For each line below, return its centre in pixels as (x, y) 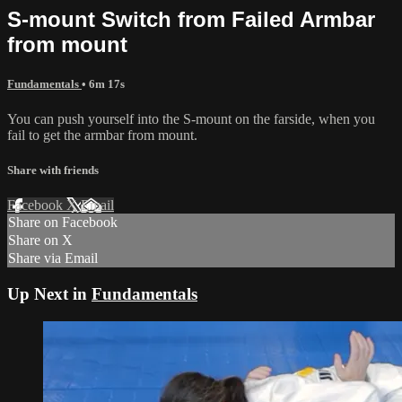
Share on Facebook (63, 223)
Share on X (40, 240)
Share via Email (53, 258)
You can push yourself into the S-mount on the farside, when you (191, 118)
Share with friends (53, 170)
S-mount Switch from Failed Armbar (191, 19)
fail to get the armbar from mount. (102, 135)
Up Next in (49, 294)
